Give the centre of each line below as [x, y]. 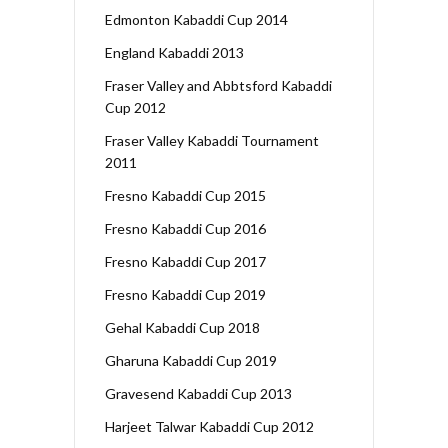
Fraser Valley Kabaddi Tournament [212, 140]
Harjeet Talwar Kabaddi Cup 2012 [209, 426]
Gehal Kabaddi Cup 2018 [182, 327]
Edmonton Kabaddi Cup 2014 [196, 19]
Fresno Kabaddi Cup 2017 [185, 261]
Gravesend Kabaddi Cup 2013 [198, 393]
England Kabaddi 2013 [174, 52]
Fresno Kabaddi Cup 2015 [185, 195]
